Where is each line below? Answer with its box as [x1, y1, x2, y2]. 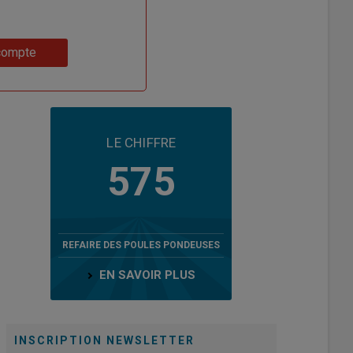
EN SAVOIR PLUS [99, 267, 196, 282]
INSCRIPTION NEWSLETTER [13, 333, 195, 347]
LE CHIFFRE [106, 134, 176, 150]
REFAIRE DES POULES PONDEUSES [62, 239, 221, 251]
